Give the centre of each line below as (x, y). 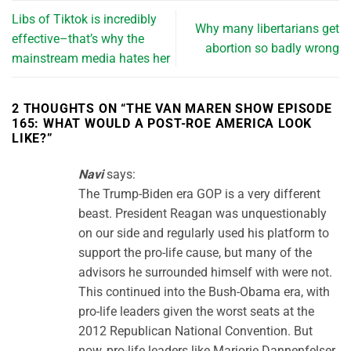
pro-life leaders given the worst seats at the (196, 311)
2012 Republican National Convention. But (195, 331)
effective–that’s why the (78, 38)
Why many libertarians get (267, 29)
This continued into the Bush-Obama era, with (204, 291)
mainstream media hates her (91, 58)
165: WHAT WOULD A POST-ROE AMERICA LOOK (162, 123)
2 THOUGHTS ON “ (69, 108)
